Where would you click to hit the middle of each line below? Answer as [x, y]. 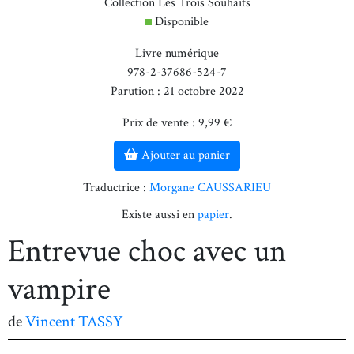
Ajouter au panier [186, 155]
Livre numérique [177, 53]
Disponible [182, 22]
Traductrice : [116, 188]
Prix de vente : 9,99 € [177, 123]
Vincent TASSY [74, 322]
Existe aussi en [160, 215]
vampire [59, 289]
